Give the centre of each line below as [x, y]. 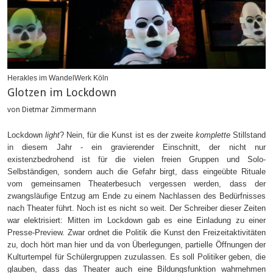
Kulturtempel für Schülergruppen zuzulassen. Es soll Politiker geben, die [136, 257]
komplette [213, 135]
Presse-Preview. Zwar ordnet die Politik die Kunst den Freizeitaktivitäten [136, 233]
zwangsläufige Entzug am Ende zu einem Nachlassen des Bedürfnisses [136, 196]
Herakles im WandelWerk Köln [58, 78]
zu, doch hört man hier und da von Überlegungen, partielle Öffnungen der [136, 245]
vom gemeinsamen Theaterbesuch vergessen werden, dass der [136, 184]
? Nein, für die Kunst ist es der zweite [128, 135]
